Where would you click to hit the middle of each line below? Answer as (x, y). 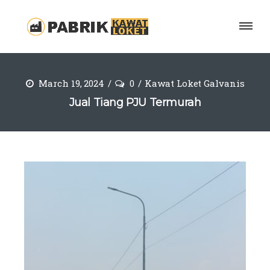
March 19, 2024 (70, 83)
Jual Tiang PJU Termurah (135, 102)
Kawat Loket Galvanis (195, 83)
